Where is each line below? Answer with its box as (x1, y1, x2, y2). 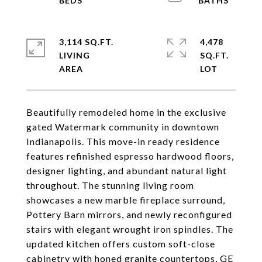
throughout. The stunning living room (26, 180, 194, 191)
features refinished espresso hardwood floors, (26, 150, 234, 161)
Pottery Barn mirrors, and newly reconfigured (26, 209, 232, 220)
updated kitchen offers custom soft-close (26, 238, 215, 249)
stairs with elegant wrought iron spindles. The (26, 223, 233, 235)
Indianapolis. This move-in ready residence (26, 136, 220, 147)
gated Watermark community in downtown (26, 121, 219, 132)
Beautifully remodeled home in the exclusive (26, 106, 226, 118)
